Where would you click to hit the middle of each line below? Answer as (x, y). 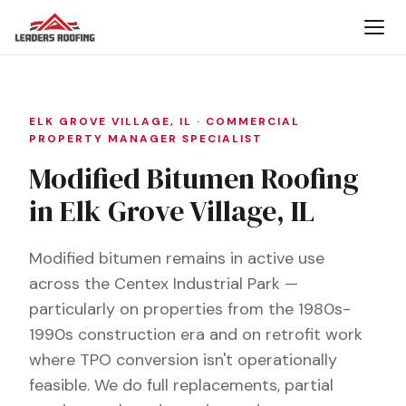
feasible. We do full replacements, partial (181, 385)
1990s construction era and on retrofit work (196, 334)
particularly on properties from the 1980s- (190, 309)
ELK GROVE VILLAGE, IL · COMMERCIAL (164, 121)
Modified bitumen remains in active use (177, 258)
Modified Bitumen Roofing (194, 179)
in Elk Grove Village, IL (172, 211)
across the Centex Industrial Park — (164, 284)
